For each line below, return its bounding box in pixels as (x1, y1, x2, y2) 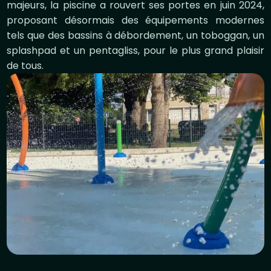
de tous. (7, 59, 44, 73)
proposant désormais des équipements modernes (7, 13, 264, 27)
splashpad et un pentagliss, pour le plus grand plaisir (7, 44, 264, 57)
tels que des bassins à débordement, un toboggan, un (7, 28, 264, 42)
